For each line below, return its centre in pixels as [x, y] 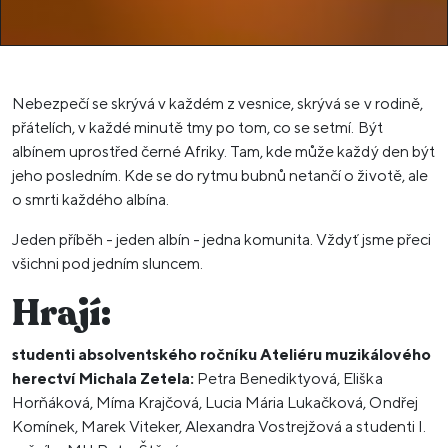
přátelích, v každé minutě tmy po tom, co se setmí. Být [197, 127]
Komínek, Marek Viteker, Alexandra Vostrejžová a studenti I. [219, 426]
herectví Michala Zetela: [103, 378]
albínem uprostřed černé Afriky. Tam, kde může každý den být [223, 151]
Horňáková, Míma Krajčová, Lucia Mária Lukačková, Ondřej [215, 402]
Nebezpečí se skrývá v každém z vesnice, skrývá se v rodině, [217, 103]
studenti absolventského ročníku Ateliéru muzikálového [221, 354]
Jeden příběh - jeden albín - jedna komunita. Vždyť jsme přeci [221, 239]
